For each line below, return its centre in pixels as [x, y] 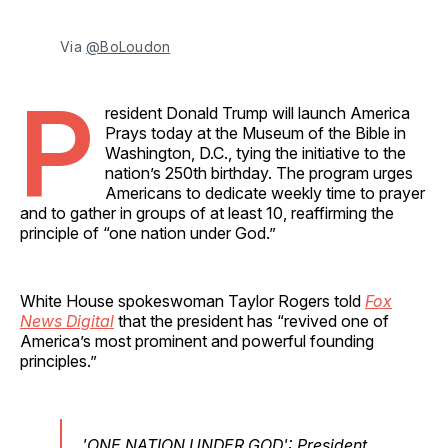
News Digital [67, 320]
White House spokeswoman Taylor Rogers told [192, 300]
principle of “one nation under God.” [148, 232]
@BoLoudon [128, 46]
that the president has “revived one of [251, 320]
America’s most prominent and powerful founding [197, 340]
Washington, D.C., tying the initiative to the [255, 152]
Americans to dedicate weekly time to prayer [265, 192]
